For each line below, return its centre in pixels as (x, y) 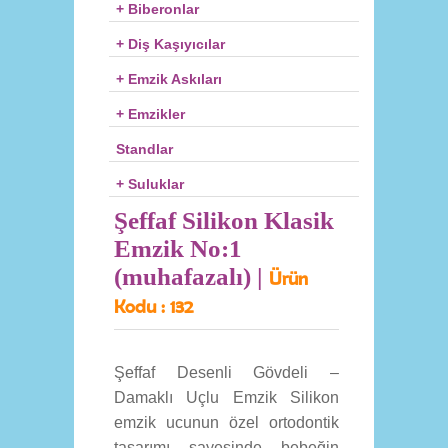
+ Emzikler (150, 114)
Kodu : (142, 306)
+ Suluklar (150, 184)
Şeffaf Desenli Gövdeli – (226, 372)
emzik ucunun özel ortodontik (226, 422)
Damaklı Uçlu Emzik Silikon (226, 397)
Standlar (144, 149)
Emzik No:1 (178, 248)
